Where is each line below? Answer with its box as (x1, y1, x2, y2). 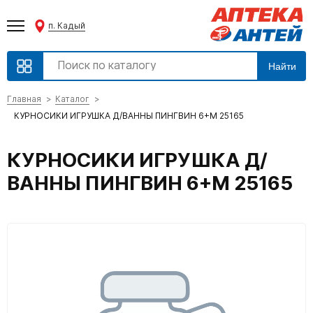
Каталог (55, 94, 89, 104)
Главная (7, 94, 41, 104)
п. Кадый (48, 20, 86, 31)
